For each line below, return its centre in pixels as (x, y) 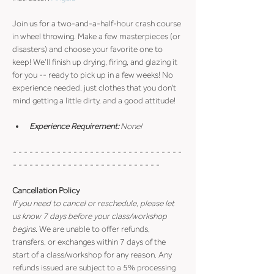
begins (24, 229)
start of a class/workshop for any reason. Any (93, 255)
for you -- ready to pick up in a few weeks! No (94, 75)
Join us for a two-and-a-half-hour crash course (98, 24)
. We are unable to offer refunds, (94, 229)
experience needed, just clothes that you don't (95, 88)
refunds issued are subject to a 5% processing (95, 268)
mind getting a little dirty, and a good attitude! (94, 101)
